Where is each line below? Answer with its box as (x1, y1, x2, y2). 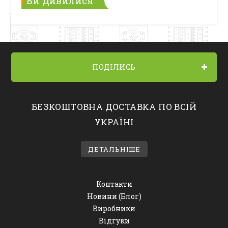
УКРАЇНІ (94, 116, 134, 128)
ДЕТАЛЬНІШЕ (88, 144, 140, 154)
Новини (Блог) (87, 191, 141, 202)
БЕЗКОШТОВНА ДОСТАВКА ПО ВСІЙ (31, 100, 197, 112)
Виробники (93, 204, 135, 214)
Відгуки (98, 216, 130, 226)
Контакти (96, 179, 132, 189)
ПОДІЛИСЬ (92, 62, 136, 72)
